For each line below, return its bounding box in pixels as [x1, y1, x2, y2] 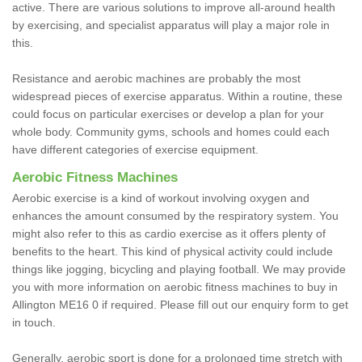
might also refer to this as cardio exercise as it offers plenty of [12, 226, 326, 240]
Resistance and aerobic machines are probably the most [12, 71, 301, 85]
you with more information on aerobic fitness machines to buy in [12, 280, 338, 293]
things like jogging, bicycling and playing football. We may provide [12, 262, 346, 276]
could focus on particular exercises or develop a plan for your [12, 107, 324, 120]
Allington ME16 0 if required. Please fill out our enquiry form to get [12, 297, 348, 311]
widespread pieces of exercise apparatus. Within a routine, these [12, 89, 343, 103]
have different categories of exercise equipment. [12, 142, 259, 156]
